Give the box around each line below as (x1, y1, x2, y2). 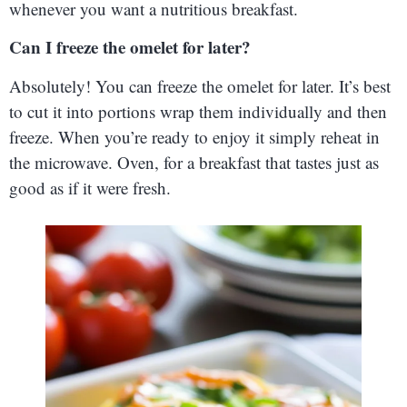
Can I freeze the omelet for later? (9, 35, 251, 60)
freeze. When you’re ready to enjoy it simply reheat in (9, 124, 380, 148)
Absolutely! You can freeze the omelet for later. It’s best (9, 74, 391, 97)
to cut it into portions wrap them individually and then (9, 99, 387, 123)
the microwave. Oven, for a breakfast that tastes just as (9, 150, 379, 174)
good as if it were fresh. (9, 175, 171, 199)
